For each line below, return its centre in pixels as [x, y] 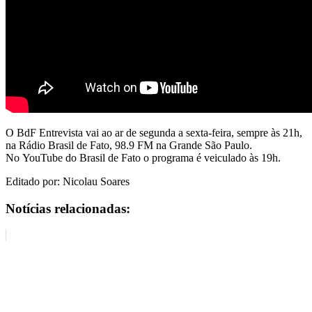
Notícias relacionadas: [68, 208]
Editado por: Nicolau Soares [68, 181]
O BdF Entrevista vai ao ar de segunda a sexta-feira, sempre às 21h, [154, 132]
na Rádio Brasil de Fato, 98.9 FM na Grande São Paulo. [129, 145]
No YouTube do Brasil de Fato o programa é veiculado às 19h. [143, 157]
